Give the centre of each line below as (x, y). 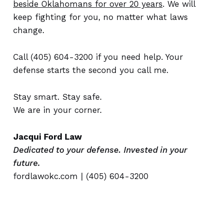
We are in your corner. (57, 110)
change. (28, 30)
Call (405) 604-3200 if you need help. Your (98, 57)
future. (27, 163)
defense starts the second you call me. (91, 70)
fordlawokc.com (45, 176)
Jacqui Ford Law (47, 137)
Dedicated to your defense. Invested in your (100, 150)
